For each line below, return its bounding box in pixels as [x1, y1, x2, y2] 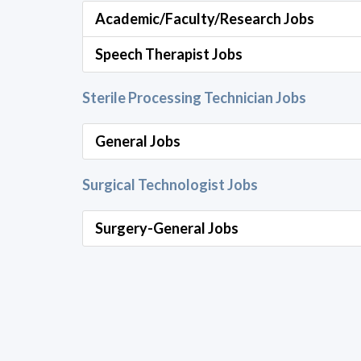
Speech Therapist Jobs [95, 45, 243, 63]
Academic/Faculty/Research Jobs [95, 10, 314, 27]
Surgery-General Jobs [95, 219, 239, 237]
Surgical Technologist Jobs [82, 176, 258, 193]
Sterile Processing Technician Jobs [82, 89, 306, 106]
